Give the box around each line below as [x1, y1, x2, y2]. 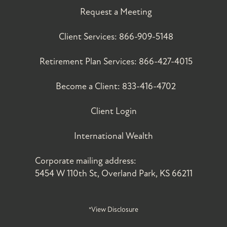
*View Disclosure [89, 205, 138, 214]
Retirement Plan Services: [39, 56, 139, 67]
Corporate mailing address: [34, 155, 136, 166]
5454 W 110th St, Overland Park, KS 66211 [34, 168, 193, 179]
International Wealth [74, 130, 153, 141]
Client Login [90, 105, 137, 117]
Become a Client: [56, 81, 122, 92]
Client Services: [58, 31, 119, 42]
